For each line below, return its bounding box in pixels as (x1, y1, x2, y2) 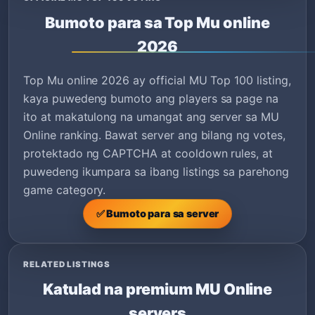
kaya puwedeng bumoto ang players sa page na (23, 91, 279, 105)
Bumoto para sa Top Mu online (45, 13, 270, 32)
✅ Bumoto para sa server (96, 207, 219, 219)
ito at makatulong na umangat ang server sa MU (23, 109, 279, 124)
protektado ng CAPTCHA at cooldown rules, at (23, 146, 274, 160)
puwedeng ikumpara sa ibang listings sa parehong (23, 164, 289, 179)
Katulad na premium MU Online (42, 279, 273, 298)
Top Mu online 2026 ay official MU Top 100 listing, (23, 72, 291, 87)
